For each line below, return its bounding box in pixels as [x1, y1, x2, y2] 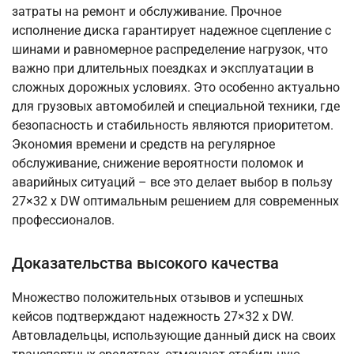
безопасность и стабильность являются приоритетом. [12, 118, 333, 134]
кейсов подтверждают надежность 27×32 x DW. [12, 309, 294, 325]
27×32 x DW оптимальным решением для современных [12, 194, 339, 209]
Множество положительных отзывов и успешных [12, 290, 303, 306]
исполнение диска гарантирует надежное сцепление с [12, 23, 331, 39]
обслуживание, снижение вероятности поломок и [12, 156, 303, 171]
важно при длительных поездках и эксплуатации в [12, 61, 314, 77]
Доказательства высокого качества [12, 254, 279, 273]
